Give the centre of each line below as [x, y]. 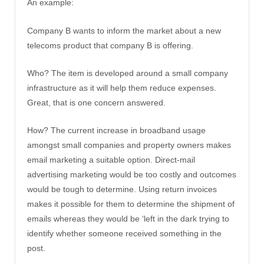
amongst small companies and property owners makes [129, 145]
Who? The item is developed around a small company [128, 73]
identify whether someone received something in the [124, 234]
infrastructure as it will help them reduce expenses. [122, 88]
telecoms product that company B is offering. [110, 45]
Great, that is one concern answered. [96, 103]
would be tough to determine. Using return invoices [122, 189]
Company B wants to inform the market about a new [124, 30]
